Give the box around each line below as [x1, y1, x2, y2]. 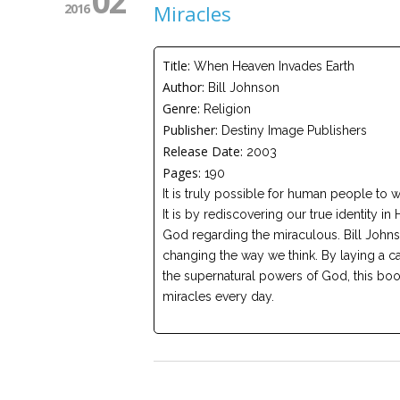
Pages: [162, 163, 201, 181]
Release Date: [162, 142, 243, 160]
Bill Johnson [208, 79, 280, 95]
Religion [204, 101, 252, 116]
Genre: [162, 99, 200, 117]
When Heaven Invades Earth [194, 58, 355, 73]
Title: [162, 56, 190, 74]
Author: [162, 78, 204, 96]
